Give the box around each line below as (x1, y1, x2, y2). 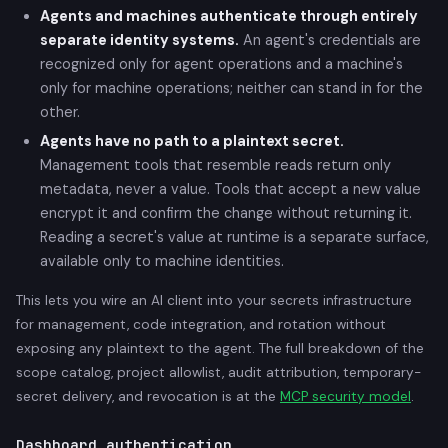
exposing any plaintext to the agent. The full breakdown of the (16, 339, 424, 357)
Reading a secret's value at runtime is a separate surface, (40, 227, 429, 246)
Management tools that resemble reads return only (40, 155, 391, 174)
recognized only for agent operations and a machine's (40, 54, 403, 73)
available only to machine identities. (40, 251, 284, 270)
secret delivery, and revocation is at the (16, 387, 280, 405)
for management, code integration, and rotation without (16, 315, 386, 333)
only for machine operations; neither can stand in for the (40, 78, 423, 97)
